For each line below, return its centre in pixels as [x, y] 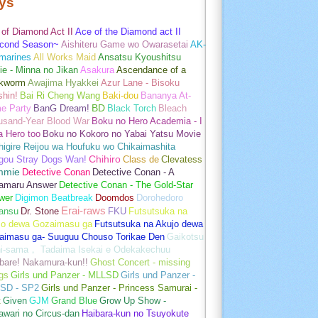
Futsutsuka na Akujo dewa [149, 224]
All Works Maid [65, 57]
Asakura [97, 70]
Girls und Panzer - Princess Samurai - [119, 287]
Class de [141, 159]
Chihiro [105, 159]
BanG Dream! [61, 108]
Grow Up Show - [133, 300]
